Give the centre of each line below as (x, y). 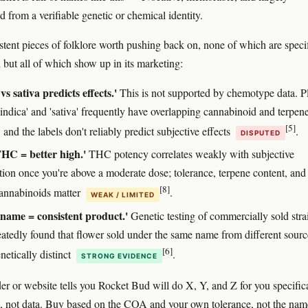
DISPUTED (261, 133)
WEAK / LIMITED (123, 194)
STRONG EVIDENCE (119, 255)
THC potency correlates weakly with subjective (190, 154)
